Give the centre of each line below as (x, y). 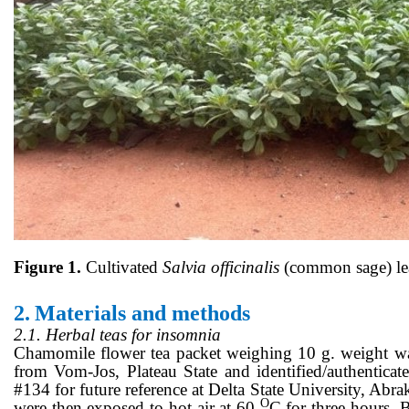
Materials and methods (142, 314)
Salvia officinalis (221, 267)
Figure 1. (50, 267)
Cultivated (124, 267)
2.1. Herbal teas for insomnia (124, 335)
